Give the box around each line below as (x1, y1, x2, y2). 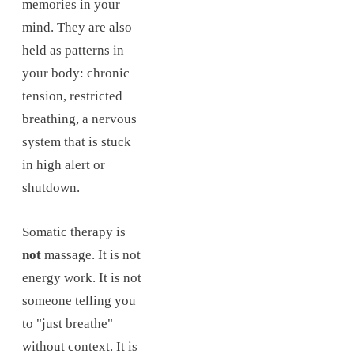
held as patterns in (22, 42, 124, 58)
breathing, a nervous (22, 111, 137, 126)
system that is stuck (22, 134, 131, 149)
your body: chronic (22, 65, 130, 81)
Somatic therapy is (22, 224, 126, 239)
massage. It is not (41, 247, 141, 262)
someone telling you (22, 292, 136, 308)
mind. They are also (22, 19, 132, 35)
